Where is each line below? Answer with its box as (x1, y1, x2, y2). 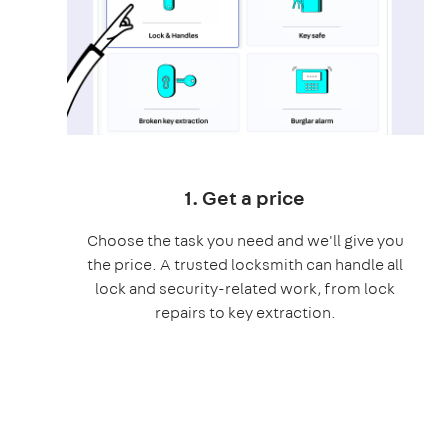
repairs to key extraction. (154, 301, 336, 323)
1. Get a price (185, 183, 306, 211)
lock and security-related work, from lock (95, 277, 396, 299)
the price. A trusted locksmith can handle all (87, 253, 404, 275)
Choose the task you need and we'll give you (86, 229, 404, 251)
